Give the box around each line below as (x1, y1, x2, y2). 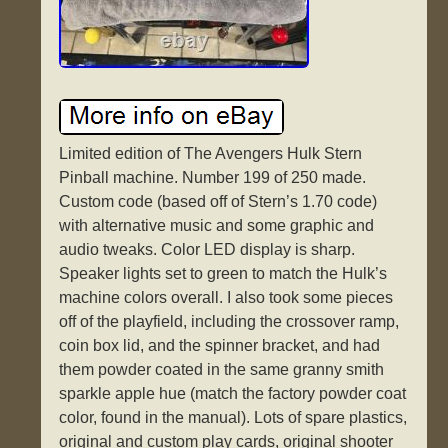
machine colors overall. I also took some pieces (59, 289, 394, 307)
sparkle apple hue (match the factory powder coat (59, 385, 407, 403)
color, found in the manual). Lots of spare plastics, (59, 409, 408, 427)
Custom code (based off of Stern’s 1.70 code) (59, 193, 378, 211)
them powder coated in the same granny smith (59, 361, 385, 379)
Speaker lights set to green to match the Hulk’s (59, 265, 388, 283)
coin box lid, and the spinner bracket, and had (59, 337, 381, 355)
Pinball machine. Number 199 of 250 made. (59, 169, 367, 187)
